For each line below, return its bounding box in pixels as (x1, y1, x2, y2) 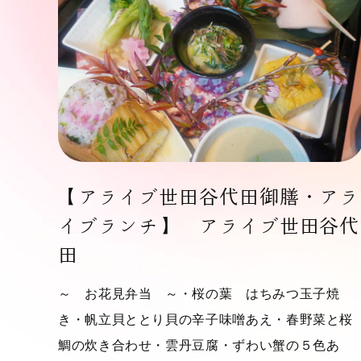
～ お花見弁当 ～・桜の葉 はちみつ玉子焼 (58, 287, 340, 301)
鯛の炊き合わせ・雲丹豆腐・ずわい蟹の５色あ (58, 338, 340, 352)
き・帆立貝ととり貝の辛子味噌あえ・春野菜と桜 (58, 313, 354, 326)
